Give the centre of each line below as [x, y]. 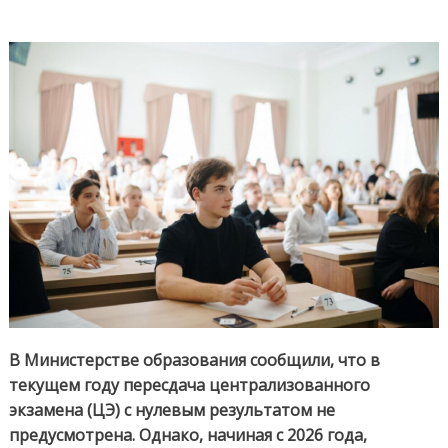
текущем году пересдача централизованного [189, 385]
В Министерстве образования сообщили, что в [194, 360]
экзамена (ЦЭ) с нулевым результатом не [171, 410]
